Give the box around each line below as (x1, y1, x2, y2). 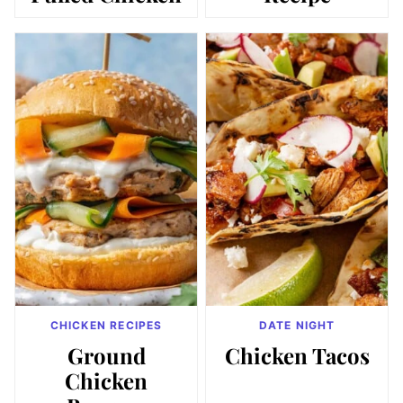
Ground (67, 341, 146, 370)
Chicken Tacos (224, 341, 370, 370)
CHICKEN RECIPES (49, 318, 163, 332)
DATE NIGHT (258, 318, 336, 332)
